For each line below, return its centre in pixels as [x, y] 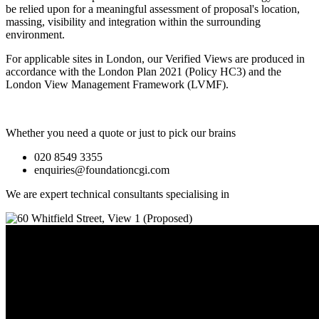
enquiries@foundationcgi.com [102, 169]
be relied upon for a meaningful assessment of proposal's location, [153, 9]
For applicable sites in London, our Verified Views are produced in [155, 58]
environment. [35, 34]
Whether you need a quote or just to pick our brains [121, 132]
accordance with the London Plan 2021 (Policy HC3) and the [143, 71]
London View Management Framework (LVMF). [117, 84]
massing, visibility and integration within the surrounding [133, 21]
